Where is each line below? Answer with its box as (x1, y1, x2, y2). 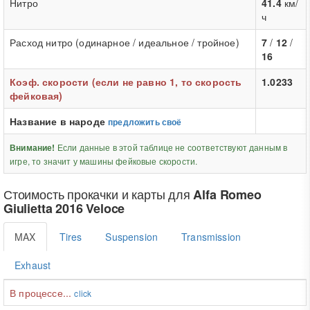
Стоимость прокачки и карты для (3, 185, 194, 203)
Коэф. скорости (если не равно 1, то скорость (10, 75, 242, 89)
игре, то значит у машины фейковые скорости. (10, 155, 198, 167)
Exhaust (15, 258, 51, 272)
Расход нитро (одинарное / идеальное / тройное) (10, 35, 239, 49)
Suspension (105, 230, 158, 244)
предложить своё (108, 116, 182, 128)
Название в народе (10, 114, 109, 128)
